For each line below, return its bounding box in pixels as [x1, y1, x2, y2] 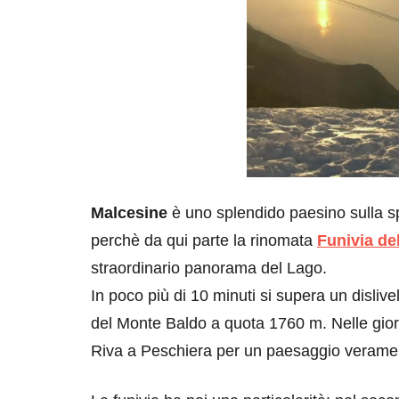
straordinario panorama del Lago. [91, 258, 327, 277]
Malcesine [91, 203, 167, 222]
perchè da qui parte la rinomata [91, 231, 317, 249]
